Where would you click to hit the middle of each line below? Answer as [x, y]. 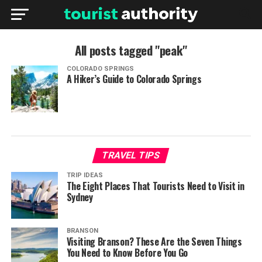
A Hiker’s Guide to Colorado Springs [134, 79]
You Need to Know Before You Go [127, 253]
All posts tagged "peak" [131, 50]
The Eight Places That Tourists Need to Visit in [155, 186]
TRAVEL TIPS [131, 155]
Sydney [80, 197]
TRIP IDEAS [85, 175]
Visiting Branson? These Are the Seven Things [154, 242]
